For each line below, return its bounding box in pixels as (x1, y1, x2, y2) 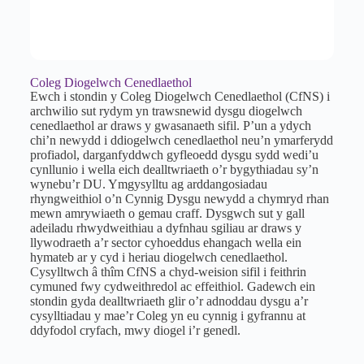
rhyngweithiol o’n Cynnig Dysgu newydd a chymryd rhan (29, 191, 329, 206)
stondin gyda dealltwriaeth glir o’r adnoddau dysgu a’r (29, 293, 308, 308)
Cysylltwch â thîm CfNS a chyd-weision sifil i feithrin (29, 264, 306, 279)
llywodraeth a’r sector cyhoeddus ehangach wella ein (29, 235, 301, 249)
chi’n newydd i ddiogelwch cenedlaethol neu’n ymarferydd (29, 132, 333, 147)
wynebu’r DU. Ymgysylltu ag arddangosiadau (29, 176, 267, 191)
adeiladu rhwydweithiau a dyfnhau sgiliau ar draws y (29, 220, 301, 235)
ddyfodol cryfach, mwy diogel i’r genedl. (29, 323, 240, 337)
